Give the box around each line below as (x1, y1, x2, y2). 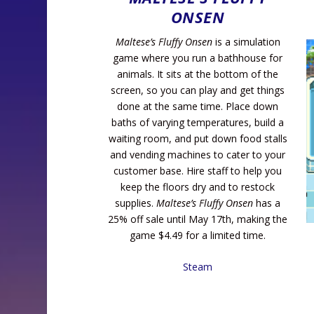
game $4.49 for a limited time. (130, 228, 266, 242)
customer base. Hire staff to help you (114, 163, 282, 177)
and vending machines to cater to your (110, 147, 286, 161)
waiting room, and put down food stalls (108, 131, 287, 145)
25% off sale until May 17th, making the (108, 212, 288, 226)
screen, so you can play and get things (111, 83, 285, 97)
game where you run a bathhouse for (113, 50, 283, 64)
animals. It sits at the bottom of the (117, 67, 279, 81)
